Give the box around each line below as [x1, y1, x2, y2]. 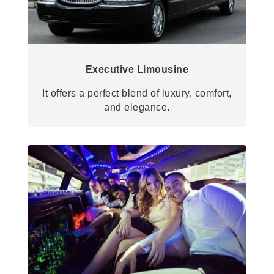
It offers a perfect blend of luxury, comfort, [42, 87, 232, 98]
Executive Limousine [85, 64, 189, 75]
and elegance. [104, 102, 170, 113]
